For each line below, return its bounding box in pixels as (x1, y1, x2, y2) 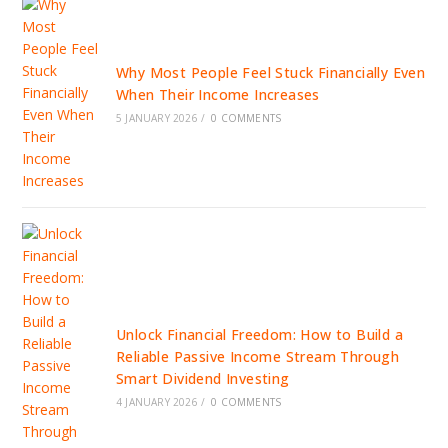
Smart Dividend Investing (115, 369, 290, 389)
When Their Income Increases (115, 85, 320, 105)
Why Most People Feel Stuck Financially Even (115, 63, 426, 83)
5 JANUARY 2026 (115, 111, 198, 126)
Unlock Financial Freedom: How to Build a (115, 325, 403, 345)
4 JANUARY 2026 (115, 395, 198, 410)
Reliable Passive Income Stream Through (115, 347, 400, 367)
